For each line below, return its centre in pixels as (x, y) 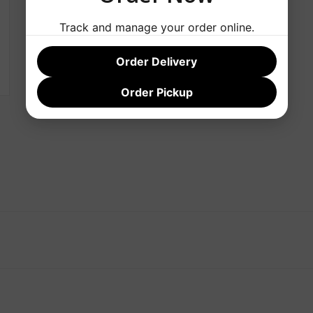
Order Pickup (156, 92)
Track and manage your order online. (156, 27)
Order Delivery (156, 61)
